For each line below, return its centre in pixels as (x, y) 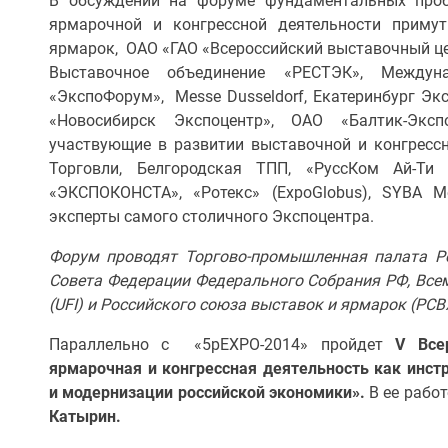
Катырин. (85, 416)
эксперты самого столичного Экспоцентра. (211, 216)
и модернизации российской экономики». (209, 392)
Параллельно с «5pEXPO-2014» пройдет (222, 344)
